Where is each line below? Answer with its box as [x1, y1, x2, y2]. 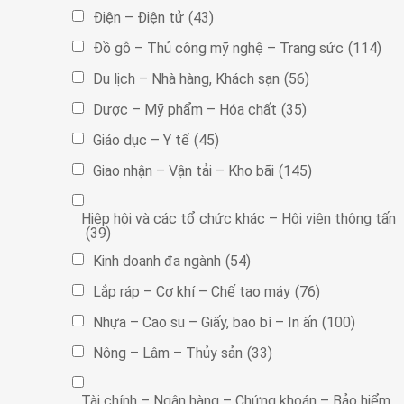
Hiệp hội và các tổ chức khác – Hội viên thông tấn [81, 210, 396, 227]
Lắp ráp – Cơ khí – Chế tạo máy [93, 282, 290, 300]
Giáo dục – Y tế [93, 131, 189, 149]
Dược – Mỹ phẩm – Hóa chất [93, 100, 277, 118]
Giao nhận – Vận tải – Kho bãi [93, 161, 274, 179]
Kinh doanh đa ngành [93, 252, 221, 270]
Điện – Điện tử [93, 8, 184, 26]
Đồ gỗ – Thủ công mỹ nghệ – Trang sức [93, 39, 344, 57]
